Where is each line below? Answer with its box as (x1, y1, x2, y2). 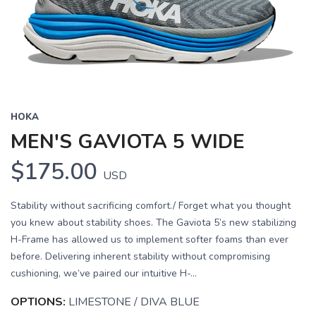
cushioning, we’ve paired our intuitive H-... (11, 267, 197, 281)
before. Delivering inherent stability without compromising (11, 250, 270, 264)
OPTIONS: (11, 294, 66, 310)
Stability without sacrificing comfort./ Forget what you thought (11, 199, 291, 213)
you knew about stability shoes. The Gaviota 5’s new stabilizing (11, 216, 296, 230)
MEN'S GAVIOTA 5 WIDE (11, 128, 245, 156)
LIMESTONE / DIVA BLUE (68, 294, 200, 310)
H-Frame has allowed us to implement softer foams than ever (11, 233, 288, 247)
